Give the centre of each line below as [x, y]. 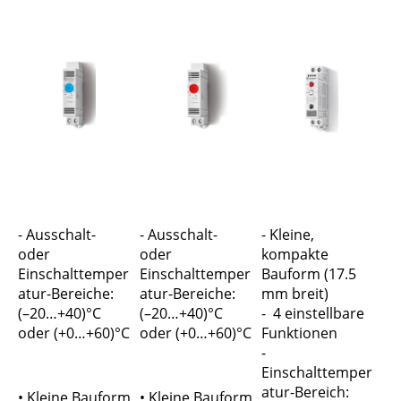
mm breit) [295, 294]
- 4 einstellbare [313, 314]
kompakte [295, 255]
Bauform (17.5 [309, 274]
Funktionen [299, 333]
